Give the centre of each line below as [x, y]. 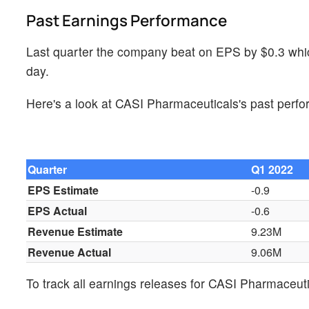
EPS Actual [58, 210]
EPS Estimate [63, 190]
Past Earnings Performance [127, 20]
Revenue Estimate [76, 231]
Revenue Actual [70, 252]
